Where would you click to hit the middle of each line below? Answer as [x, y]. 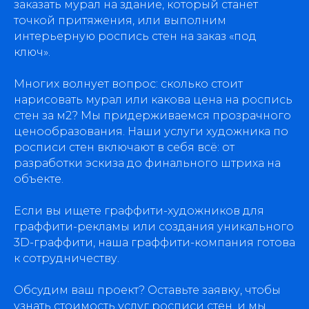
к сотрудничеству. [67, 258]
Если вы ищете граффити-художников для [139, 211]
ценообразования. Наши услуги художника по [151, 131]
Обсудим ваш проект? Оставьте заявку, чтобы [147, 290]
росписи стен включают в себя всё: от [124, 147]
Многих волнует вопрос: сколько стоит [128, 84]
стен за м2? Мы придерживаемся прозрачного [152, 116]
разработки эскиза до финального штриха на [147, 163]
